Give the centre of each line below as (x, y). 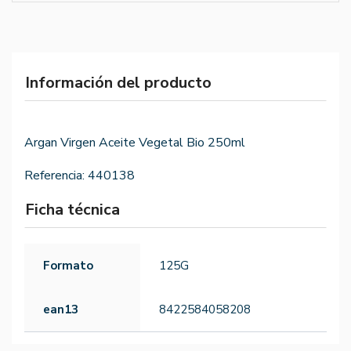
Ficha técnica (72, 210)
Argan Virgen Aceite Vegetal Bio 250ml (135, 143)
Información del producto (118, 83)
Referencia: (54, 176)
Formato (68, 266)
